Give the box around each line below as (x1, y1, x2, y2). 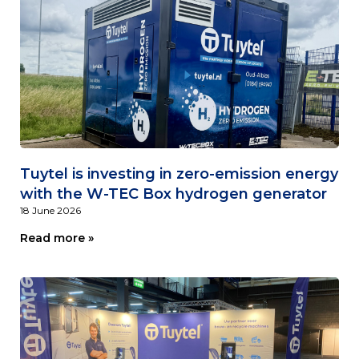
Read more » (20, 230, 94, 245)
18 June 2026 (20, 204, 81, 216)
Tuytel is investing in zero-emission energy (20, 164, 338, 183)
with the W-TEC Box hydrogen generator (20, 184, 327, 203)
